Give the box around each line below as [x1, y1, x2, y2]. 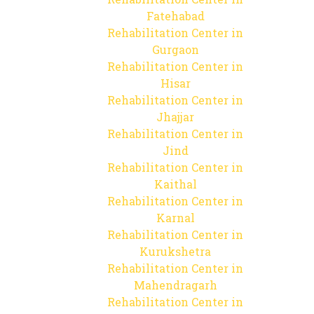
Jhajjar [156, 109, 194, 124]
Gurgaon [151, 42, 199, 57]
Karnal [156, 210, 195, 225]
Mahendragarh [133, 278, 217, 292]
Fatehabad [146, 8, 205, 23]
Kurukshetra [139, 244, 211, 259]
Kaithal [153, 177, 197, 191]
